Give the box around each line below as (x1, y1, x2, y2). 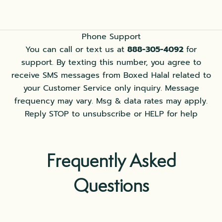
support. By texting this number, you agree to (21, 56, 201, 69)
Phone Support (81, 31, 141, 43)
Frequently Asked (46, 149, 176, 172)
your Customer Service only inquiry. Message (23, 82, 199, 95)
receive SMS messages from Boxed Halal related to (11, 69, 211, 82)
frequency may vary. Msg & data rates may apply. (14, 95, 208, 108)
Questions (73, 173, 149, 197)
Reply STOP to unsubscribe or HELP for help (24, 108, 198, 120)
